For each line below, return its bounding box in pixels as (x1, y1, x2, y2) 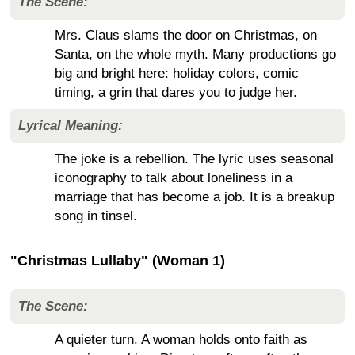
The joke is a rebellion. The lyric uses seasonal (55, 151, 334, 166)
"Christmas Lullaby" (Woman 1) (10, 252, 225, 269)
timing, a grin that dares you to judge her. (55, 84, 297, 100)
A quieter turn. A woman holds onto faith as (55, 331, 307, 347)
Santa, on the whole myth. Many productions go (55, 46, 336, 62)
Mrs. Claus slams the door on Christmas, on (55, 27, 317, 43)
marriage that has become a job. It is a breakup (55, 189, 334, 204)
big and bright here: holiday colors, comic (55, 65, 299, 81)
